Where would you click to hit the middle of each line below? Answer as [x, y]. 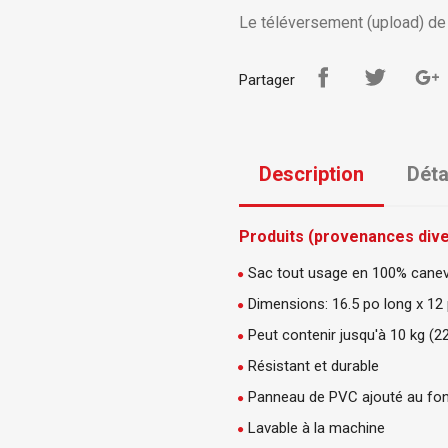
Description [311, 174]
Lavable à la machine [316, 428]
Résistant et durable [313, 366]
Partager [267, 79]
